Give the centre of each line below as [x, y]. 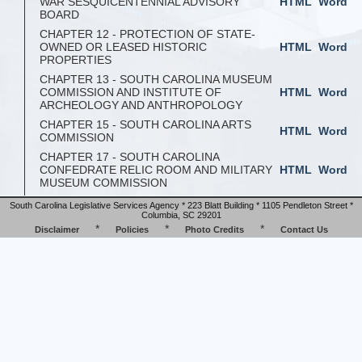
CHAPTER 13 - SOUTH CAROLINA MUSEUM [156, 80]
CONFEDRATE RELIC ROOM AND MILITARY [156, 170]
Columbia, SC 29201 [181, 215]
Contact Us [304, 230]
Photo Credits [214, 230]
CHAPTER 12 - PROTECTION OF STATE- [147, 34]
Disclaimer [57, 230]
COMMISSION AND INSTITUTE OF [130, 93]
